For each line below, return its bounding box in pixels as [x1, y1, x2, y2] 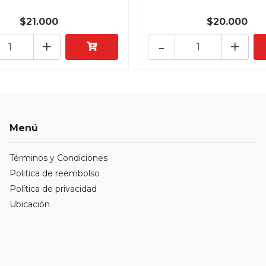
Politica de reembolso [9, 168, 100, 179]
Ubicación [9, 199, 50, 210]
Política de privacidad [9, 183, 97, 195]
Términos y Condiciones [9, 153, 107, 164]
